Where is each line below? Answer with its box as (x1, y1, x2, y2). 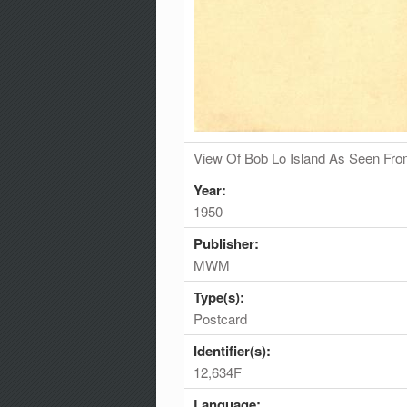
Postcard (194, 308, 247, 328)
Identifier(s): (194, 340, 274, 361)
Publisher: (194, 233, 263, 253)
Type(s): (194, 286, 248, 307)
